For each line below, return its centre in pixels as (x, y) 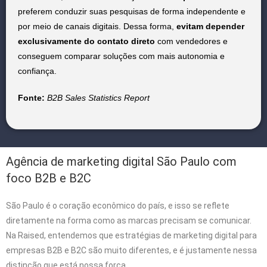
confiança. (37, 71)
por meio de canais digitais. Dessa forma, (97, 26)
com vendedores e (191, 41)
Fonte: (31, 97)
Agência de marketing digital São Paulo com (121, 161)
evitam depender (210, 26)
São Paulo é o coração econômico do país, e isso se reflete (118, 205)
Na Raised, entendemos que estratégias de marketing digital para (131, 235)
